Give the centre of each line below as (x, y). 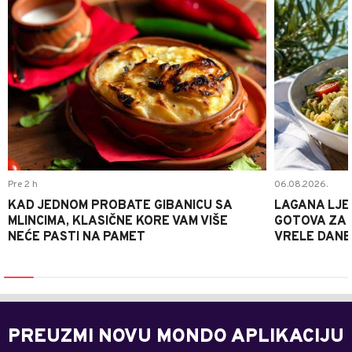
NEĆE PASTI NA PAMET (77, 238)
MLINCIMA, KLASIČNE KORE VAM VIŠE (118, 222)
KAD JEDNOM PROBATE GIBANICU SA (120, 206)
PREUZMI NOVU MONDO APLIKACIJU (176, 337)
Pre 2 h (23, 185)
